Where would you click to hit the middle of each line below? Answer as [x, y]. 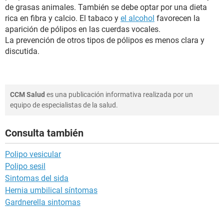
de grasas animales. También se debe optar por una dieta [106, 7]
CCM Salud [27, 94]
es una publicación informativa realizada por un [119, 94]
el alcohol [137, 18]
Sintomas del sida [37, 178]
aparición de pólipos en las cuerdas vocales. [83, 29]
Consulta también [44, 133]
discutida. [22, 51]
